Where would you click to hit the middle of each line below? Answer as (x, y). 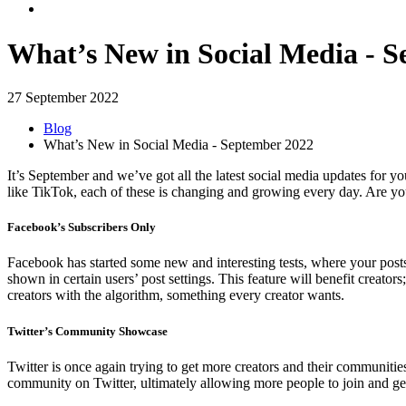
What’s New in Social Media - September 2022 (179, 145)
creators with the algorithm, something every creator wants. (176, 295)
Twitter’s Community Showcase (87, 331)
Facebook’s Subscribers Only (82, 227)
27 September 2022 (63, 98)
